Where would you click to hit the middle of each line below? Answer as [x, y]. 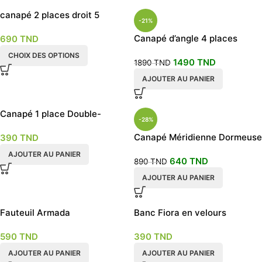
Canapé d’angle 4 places [186, 38]
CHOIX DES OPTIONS [44, 55]
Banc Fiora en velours [180, 213]
